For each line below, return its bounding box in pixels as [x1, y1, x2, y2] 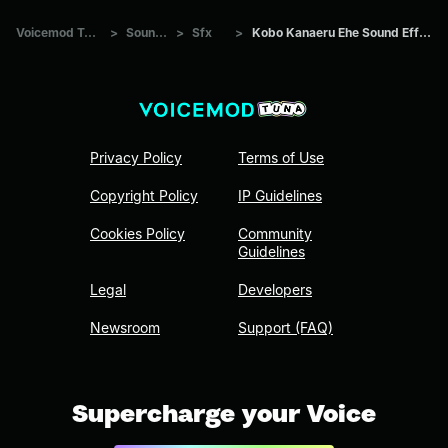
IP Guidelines [238, 187, 322, 205]
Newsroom [90, 319, 160, 337]
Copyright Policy [90, 187, 198, 205]
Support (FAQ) [238, 319, 333, 337]
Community [238, 225, 312, 243]
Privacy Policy [90, 149, 182, 167]
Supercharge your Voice [72, 399, 376, 428]
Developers [238, 281, 312, 299]
